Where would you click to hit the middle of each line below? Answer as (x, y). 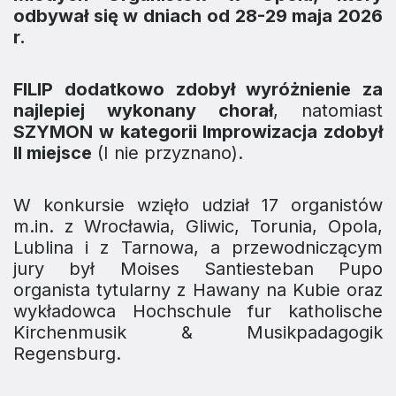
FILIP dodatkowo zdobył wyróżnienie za (198, 90)
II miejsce (53, 153)
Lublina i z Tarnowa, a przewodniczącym (198, 248)
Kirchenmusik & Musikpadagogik (198, 333)
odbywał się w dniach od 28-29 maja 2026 (198, 16)
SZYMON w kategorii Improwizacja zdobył (198, 132)
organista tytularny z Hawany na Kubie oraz (198, 290)
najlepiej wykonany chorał (143, 111)
